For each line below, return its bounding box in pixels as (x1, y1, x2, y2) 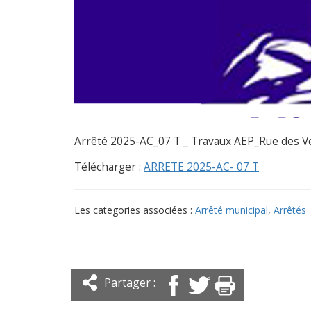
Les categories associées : (74, 203, 195, 217)
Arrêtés (274, 203, 306, 217)
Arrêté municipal (195, 203, 268, 217)
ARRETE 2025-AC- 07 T (144, 160, 259, 175)
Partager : (104, 275, 155, 291)
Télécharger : (74, 160, 144, 175)
